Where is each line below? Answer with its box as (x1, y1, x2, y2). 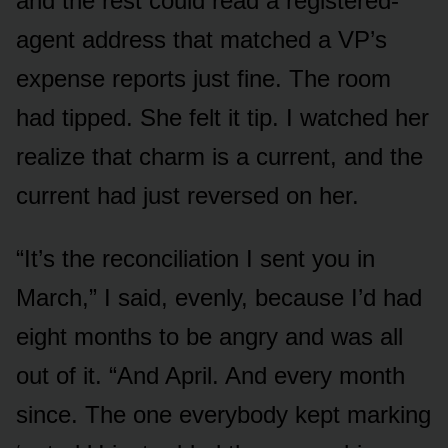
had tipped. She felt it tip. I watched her (16, 103, 429, 131)
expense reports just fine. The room (16, 64, 391, 92)
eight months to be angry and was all (16, 322, 403, 350)
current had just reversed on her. (16, 181, 359, 209)
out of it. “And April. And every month (16, 361, 405, 389)
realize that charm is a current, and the (16, 142, 423, 170)
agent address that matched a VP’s (16, 25, 387, 53)
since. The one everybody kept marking (16, 400, 431, 428)
